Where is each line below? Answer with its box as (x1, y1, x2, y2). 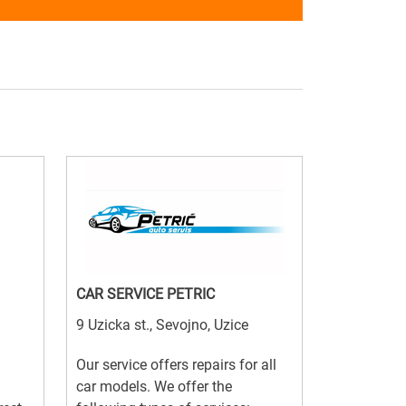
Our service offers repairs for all (76, 356, 276, 374)
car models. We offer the (76, 378, 232, 396)
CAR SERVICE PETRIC (76, 285, 215, 304)
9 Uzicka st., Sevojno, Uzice (76, 316, 248, 334)
